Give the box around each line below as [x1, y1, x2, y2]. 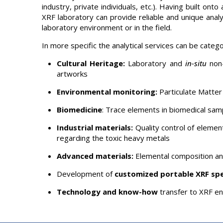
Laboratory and [125, 58, 185, 68]
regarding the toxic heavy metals [57, 133, 170, 143]
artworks [57, 69, 88, 79]
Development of [57, 169, 114, 179]
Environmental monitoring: [57, 87, 157, 97]
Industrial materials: [57, 122, 133, 132]
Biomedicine [57, 105, 102, 114]
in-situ [185, 58, 207, 68]
